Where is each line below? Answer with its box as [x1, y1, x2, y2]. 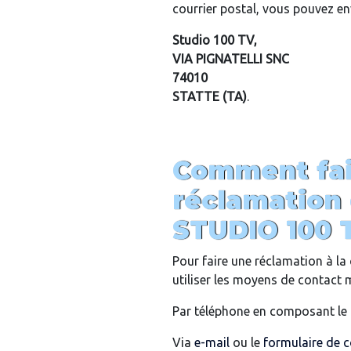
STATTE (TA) [172, 89, 247, 104]
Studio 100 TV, [172, 33, 257, 48]
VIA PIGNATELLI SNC [172, 52, 289, 67]
